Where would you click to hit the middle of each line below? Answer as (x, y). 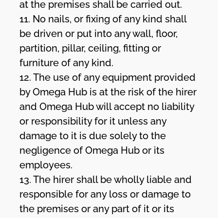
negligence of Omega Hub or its (92, 150)
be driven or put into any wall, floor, (99, 33)
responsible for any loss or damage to (105, 194)
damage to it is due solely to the (93, 136)
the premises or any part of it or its (97, 209)
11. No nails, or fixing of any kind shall (103, 19)
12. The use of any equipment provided (108, 77)
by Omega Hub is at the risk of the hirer (108, 92)
